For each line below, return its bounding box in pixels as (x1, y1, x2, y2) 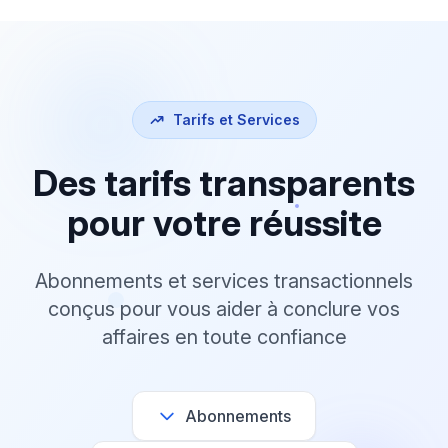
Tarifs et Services (172, 110, 300, 128)
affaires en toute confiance (101, 324, 347, 349)
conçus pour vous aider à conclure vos (48, 296, 400, 321)
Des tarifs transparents (33, 160, 415, 205)
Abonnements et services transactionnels (35, 268, 413, 293)
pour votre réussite (66, 200, 382, 245)
